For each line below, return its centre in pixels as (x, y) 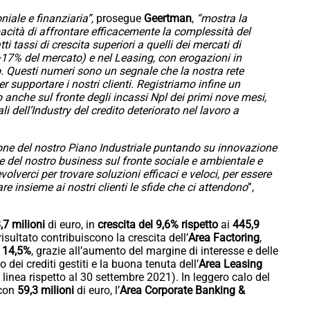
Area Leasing (230, 264)
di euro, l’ (98, 291)
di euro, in (73, 225)
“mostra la (220, 19)
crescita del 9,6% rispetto (158, 225)
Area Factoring (224, 238)
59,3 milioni (47, 291)
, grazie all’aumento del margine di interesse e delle (155, 251)
